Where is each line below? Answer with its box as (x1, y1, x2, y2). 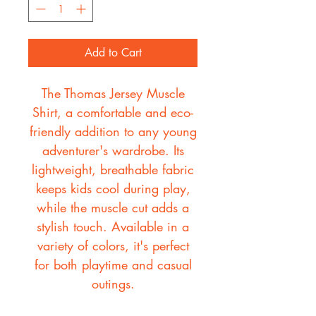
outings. (91, 275, 135, 293)
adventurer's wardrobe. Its (42, 142, 184, 159)
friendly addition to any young (29, 123, 197, 140)
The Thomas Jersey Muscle (41, 85, 185, 102)
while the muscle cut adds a (37, 199, 189, 217)
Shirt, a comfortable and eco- (32, 104, 193, 121)
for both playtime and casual (34, 256, 192, 274)
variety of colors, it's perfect (37, 237, 189, 255)
